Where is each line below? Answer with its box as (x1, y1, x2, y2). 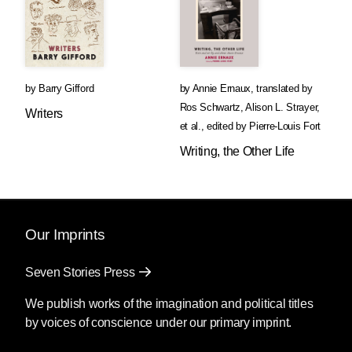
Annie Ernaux (192, 82, 251, 94)
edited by (207, 120, 250, 132)
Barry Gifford (38, 82, 94, 94)
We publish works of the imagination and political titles (25, 297, 313, 310)
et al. (179, 120, 201, 132)
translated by (256, 82, 313, 94)
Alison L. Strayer (245, 101, 317, 113)
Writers (25, 107, 63, 120)
